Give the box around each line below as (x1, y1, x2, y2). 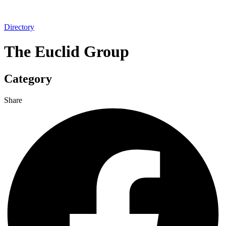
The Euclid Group (4, 42, 129, 61)
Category (4, 72, 52, 85)
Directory (4, 23, 34, 31)
